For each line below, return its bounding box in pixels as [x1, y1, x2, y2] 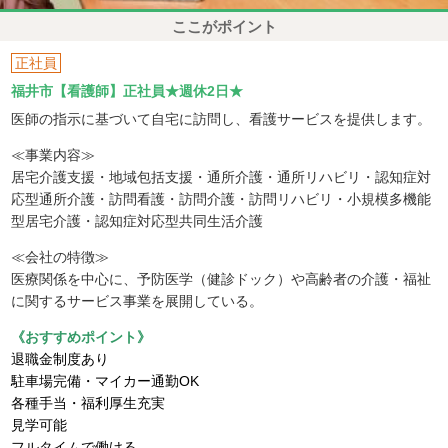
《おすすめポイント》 [11, 328, 152, 345]
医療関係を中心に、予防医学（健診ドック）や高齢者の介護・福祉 [11, 270, 432, 287]
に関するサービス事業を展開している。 [11, 292, 264, 309]
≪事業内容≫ [11, 146, 96, 163]
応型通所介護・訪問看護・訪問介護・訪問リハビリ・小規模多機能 [11, 190, 432, 207]
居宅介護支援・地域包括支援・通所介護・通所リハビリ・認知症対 [11, 168, 432, 185]
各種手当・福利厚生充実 [11, 394, 166, 411]
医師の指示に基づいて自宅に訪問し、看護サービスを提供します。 [11, 110, 432, 127]
